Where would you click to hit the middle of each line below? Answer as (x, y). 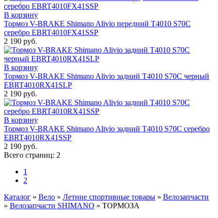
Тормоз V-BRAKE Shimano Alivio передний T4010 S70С (97, 24)
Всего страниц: (30, 155)
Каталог (17, 197)
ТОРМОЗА (121, 206)
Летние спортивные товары (109, 197)
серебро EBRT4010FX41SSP (51, 33)
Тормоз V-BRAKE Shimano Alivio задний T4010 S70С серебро (107, 129)
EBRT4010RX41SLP (38, 85)
